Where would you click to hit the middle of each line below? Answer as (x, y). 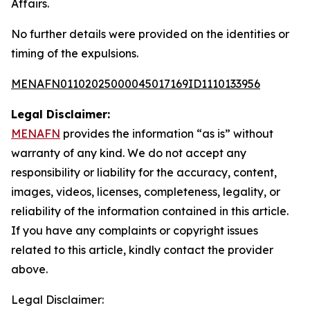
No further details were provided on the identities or (150, 34)
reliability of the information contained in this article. (150, 211)
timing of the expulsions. (75, 53)
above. (29, 269)
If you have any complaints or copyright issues (135, 230)
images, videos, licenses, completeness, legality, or (146, 192)
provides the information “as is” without (167, 134)
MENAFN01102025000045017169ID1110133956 (136, 84)
